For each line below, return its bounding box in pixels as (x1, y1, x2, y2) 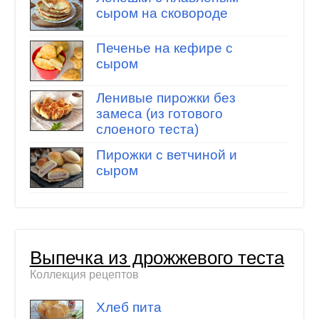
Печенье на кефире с (95, 40, 233, 56)
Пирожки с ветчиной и (95, 147, 237, 163)
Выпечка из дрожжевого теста (29, 248, 284, 268)
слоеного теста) (95, 122, 199, 137)
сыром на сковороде (95, 6, 228, 21)
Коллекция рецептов (29, 268, 139, 281)
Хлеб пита (95, 299, 162, 315)
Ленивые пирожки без (95, 90, 236, 106)
